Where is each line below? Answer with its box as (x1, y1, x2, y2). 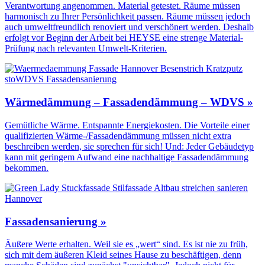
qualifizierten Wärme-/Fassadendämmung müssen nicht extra (5, 130, 231, 141)
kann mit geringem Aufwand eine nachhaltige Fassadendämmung (5, 151, 248, 162)
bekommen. (5, 162, 49, 173)
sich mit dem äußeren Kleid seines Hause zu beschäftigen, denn (5, 250, 241, 260)
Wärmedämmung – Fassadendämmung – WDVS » (5, 96, 253, 109)
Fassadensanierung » (5, 215, 106, 228)
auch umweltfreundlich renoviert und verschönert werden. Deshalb (5, 22, 254, 33)
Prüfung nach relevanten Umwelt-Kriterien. (5, 43, 167, 54)
